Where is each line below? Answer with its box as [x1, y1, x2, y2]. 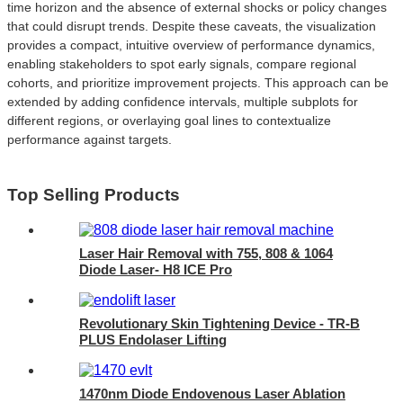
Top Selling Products [7, 184, 180, 204]
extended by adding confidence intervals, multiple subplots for [7, 94, 358, 109]
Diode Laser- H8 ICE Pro [79, 261, 232, 277]
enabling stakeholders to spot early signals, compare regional [7, 56, 356, 71]
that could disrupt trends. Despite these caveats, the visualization [7, 18, 376, 33]
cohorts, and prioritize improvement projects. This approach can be [7, 75, 389, 90]
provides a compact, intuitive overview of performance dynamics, [7, 37, 375, 52]
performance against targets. [7, 131, 172, 147]
